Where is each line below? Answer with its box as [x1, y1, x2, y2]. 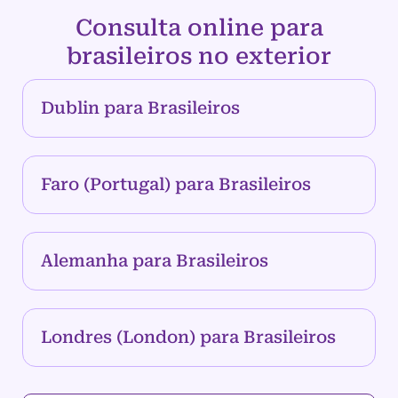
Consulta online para [75, 14, 323, 42]
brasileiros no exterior [67, 43, 331, 70]
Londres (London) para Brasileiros [41, 327, 336, 348]
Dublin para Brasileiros [41, 98, 240, 119]
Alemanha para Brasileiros [41, 251, 268, 272]
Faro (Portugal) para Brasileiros [41, 174, 311, 195]
